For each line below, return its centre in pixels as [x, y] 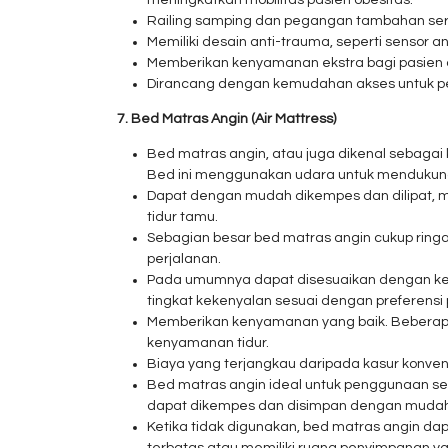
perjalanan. [184, 259]
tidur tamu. [182, 217]
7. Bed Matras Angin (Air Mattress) [226, 119]
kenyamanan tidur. [208, 343]
